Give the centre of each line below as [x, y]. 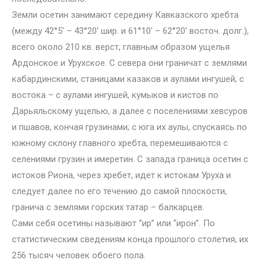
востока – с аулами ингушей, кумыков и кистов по [115, 95]
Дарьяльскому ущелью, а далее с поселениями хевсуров [130, 111]
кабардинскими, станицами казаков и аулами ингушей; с [128, 79]
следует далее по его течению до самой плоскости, [119, 191]
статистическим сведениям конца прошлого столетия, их [130, 239]
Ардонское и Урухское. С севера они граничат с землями [129, 63]
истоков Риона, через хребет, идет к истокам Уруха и [121, 175]
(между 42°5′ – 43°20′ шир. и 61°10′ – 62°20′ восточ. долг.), [130, 31]
